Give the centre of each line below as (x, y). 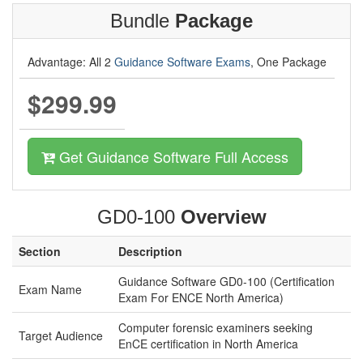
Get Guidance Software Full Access (172, 156)
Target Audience (61, 335)
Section (40, 251)
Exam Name (50, 289)
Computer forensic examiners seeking (216, 327)
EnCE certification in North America (208, 344)
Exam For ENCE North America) (201, 297)
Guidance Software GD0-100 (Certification (226, 281)
